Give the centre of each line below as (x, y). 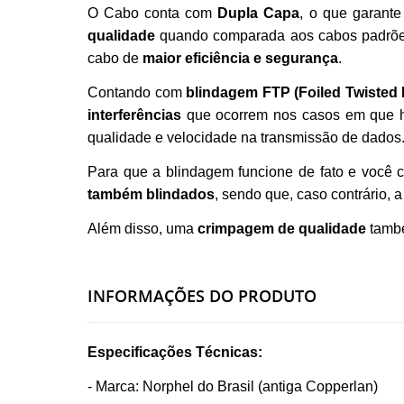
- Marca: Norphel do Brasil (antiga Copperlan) (233, 386)
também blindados (151, 194)
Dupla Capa (259, 13)
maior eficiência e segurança (240, 58)
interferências (134, 115)
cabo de (115, 58)
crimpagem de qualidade (282, 229)
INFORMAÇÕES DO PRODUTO (202, 296)
